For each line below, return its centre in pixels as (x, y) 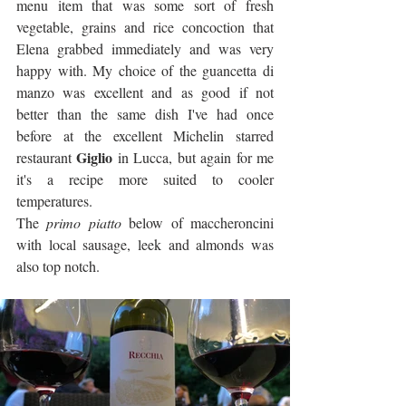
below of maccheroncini (198, 223)
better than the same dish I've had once (145, 114)
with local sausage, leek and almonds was (145, 245)
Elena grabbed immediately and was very (145, 49)
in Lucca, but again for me (193, 158)
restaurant (47, 158)
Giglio (95, 158)
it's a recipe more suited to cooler (145, 179)
